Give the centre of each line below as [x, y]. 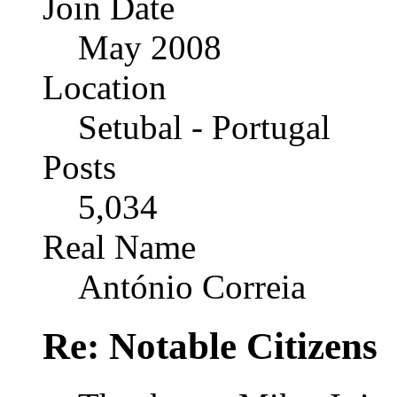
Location [105, 88]
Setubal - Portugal [204, 128]
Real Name [119, 247]
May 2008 [150, 48]
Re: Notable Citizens [210, 346]
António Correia [192, 287]
